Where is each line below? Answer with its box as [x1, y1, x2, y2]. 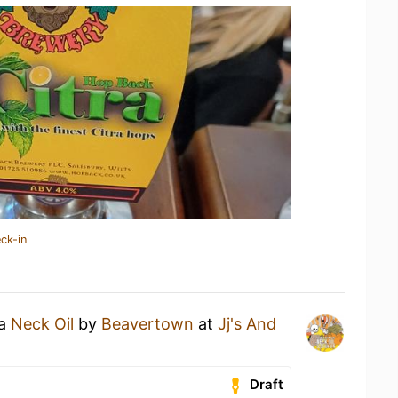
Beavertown [101, 314, 194, 333]
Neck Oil [11, 314, 74, 333]
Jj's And [218, 314, 276, 333]
